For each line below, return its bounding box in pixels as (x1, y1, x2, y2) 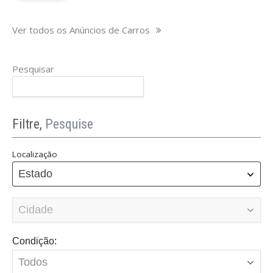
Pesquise (45, 116, 93, 132)
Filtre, (12, 116, 45, 132)
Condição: (12, 235, 57, 246)
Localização (12, 148, 57, 160)
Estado (18, 167, 52, 180)
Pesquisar (12, 62, 54, 75)
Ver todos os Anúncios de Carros (12, 23, 152, 36)
